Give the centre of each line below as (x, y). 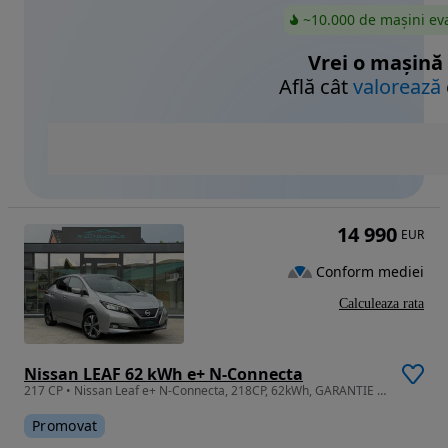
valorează (397, 87)
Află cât (316, 87)
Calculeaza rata (381, 304)
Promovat (65, 426)
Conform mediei (370, 271)
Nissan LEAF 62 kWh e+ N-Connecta (163, 374)
